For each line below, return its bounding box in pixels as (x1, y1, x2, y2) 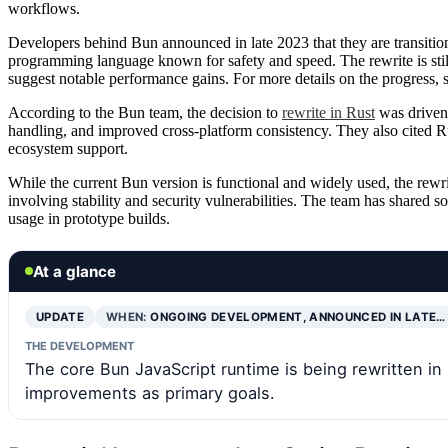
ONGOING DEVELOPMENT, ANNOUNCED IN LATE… (150, 309, 446, 324)
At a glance (33, 261, 116, 281)
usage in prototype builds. (8, 209, 170, 227)
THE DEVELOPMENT (25, 338, 134, 353)
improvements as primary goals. (25, 382, 275, 403)
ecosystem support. (8, 139, 128, 157)
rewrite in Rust (282, 103, 375, 121)
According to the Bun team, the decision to (8, 103, 282, 121)
